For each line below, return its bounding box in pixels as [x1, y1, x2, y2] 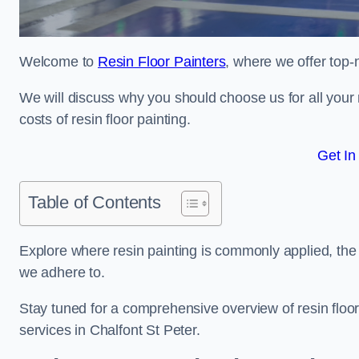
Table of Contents [28, 192, 161, 212]
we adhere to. [19, 264, 105, 280]
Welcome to [19, 54, 99, 70]
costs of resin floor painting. [19, 111, 191, 127]
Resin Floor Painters [98, 54, 226, 70]
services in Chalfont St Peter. [19, 322, 200, 338]
